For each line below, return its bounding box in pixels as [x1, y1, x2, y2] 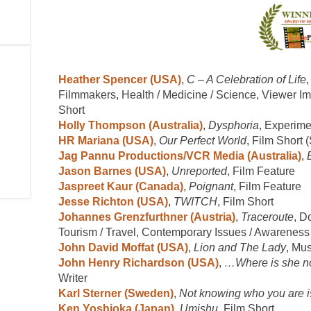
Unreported [171, 165, 227, 177]
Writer [58, 271, 87, 284]
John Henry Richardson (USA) [58, 256, 219, 269]
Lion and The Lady [194, 241, 286, 253]
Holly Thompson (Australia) [58, 119, 203, 131]
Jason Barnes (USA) [58, 165, 166, 177]
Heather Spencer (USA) [58, 73, 181, 85]
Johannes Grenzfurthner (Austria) [58, 210, 235, 223]
